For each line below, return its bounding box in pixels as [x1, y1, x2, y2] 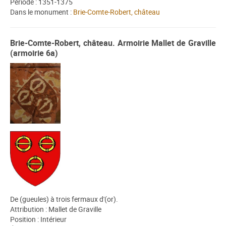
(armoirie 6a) [10, 47, 58, 59]
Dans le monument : [10, 7, 73, 17]
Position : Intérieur [10, 214, 67, 224]
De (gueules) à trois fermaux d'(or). [10, 194, 118, 204]
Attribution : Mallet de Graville [10, 204, 101, 214]
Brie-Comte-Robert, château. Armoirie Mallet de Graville [10, 37, 216, 49]
